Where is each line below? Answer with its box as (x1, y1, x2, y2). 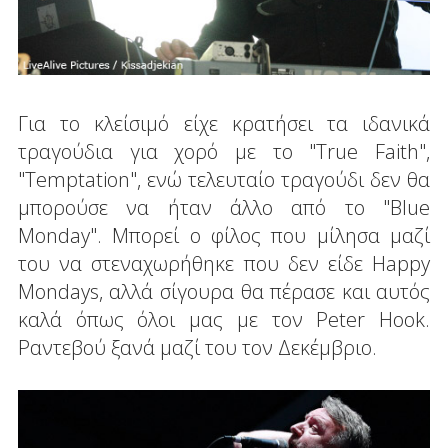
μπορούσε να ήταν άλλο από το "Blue (17, 193, 431, 221)
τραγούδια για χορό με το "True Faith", (17, 137, 431, 165)
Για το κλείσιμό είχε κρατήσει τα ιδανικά (17, 109, 431, 137)
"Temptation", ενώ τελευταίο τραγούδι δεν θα (17, 165, 431, 193)
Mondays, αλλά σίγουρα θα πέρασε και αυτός (17, 277, 431, 305)
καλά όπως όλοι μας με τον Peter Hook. (17, 305, 431, 333)
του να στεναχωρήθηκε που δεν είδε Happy (17, 249, 431, 277)
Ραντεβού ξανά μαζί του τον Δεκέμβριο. (17, 333, 377, 361)
